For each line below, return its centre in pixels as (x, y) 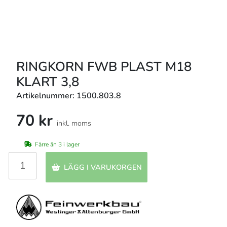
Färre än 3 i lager (57, 145)
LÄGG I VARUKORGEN (103, 167)
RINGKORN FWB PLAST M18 (104, 66)
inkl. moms (74, 123)
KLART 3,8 (48, 82)
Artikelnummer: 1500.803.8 (69, 96)
